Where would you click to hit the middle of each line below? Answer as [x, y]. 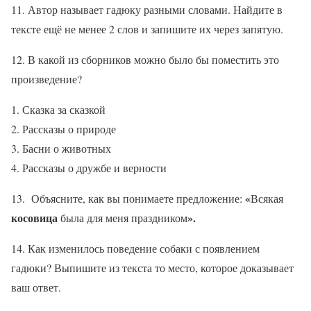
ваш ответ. [36, 287]
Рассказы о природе [69, 129]
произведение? [47, 79]
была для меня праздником [123, 218]
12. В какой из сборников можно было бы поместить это [145, 60]
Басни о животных [67, 149]
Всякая [267, 199]
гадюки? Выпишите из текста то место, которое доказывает [152, 268]
